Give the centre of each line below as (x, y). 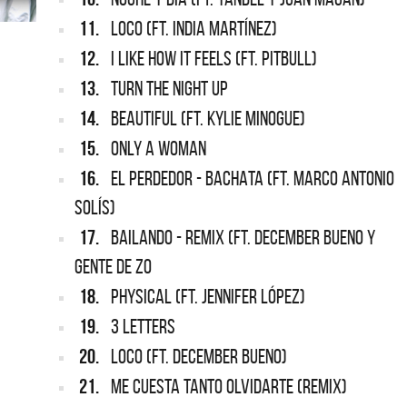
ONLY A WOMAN (159, 149)
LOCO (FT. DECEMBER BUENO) (199, 357)
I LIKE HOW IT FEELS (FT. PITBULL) (214, 59)
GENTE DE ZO (114, 267)
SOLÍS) (95, 208)
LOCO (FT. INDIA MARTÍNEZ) (194, 29)
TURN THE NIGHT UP (170, 89)
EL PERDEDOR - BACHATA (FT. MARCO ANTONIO (253, 179)
